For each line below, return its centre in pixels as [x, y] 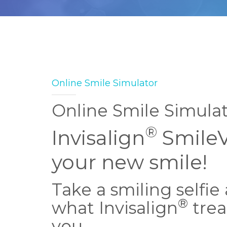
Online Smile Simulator [105, 83]
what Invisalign [115, 208]
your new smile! [129, 162]
